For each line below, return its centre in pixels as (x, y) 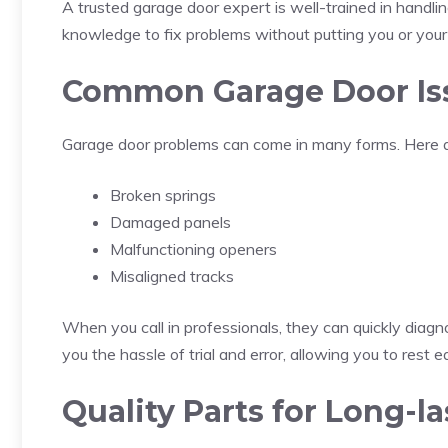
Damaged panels (170, 222)
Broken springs (163, 195)
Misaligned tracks (172, 276)
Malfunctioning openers (193, 249)
